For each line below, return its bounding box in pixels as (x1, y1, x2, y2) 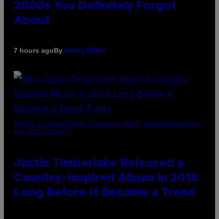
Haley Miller (65, 47, 106, 54)
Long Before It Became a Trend (14, 187, 196, 198)
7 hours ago (14, 46, 54, 55)
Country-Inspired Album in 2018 (14, 173, 198, 184)
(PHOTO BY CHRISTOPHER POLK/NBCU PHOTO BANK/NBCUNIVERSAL (14, 120, 202, 128)
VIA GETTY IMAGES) (14, 128, 72, 135)
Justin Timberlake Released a (14, 158, 184, 169)
